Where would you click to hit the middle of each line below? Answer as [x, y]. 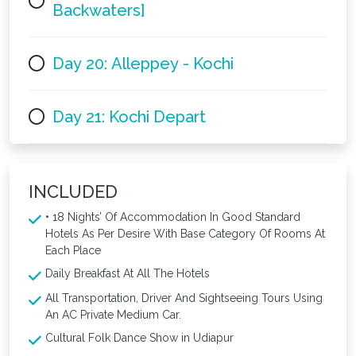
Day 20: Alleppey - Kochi [143, 63]
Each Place [73, 250]
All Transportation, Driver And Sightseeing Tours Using [184, 298]
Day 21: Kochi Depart [129, 116]
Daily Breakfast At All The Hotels [128, 273]
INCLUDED [73, 192]
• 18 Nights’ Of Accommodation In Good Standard [173, 217]
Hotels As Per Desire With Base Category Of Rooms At [185, 233]
